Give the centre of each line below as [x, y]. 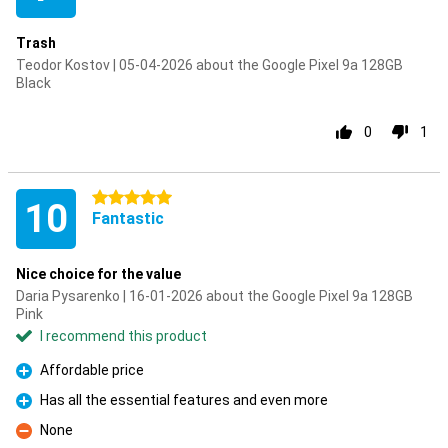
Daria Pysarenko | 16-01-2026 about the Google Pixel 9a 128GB [214, 296]
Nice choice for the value [98, 274]
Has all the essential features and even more [184, 400]
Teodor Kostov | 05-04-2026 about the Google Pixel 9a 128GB [209, 65]
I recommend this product [123, 336]
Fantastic [128, 218]
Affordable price [92, 370]
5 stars [115, 198]
